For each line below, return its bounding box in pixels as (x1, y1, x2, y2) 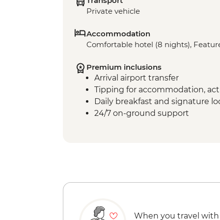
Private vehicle (86, 6, 140, 16)
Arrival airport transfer (94, 73, 179, 83)
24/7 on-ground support (94, 109, 189, 118)
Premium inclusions (86, 62, 162, 72)
